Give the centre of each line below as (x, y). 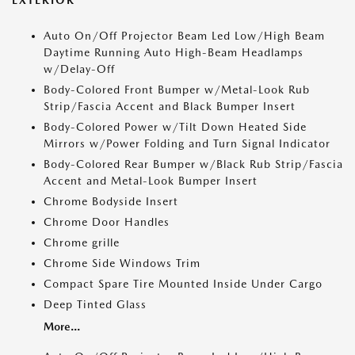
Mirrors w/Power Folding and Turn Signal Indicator (187, 143)
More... (62, 326)
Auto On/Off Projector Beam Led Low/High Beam (184, 35)
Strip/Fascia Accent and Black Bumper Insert (170, 106)
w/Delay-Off (79, 69)
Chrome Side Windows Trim (122, 263)
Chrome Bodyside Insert (111, 201)
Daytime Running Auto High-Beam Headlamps (174, 52)
